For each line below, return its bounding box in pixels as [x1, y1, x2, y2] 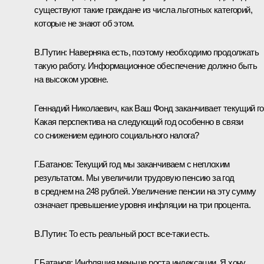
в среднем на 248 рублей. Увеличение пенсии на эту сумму [34, 186, 256, 197]
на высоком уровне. [34, 74, 108, 85]
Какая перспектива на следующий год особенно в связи [34, 117, 243, 127]
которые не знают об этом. [34, 18, 134, 29]
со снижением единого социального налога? [34, 130, 199, 141]
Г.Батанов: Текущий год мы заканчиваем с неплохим [34, 159, 230, 170]
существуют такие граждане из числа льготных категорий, [34, 5, 252, 15]
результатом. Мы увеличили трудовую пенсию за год [34, 173, 235, 183]
